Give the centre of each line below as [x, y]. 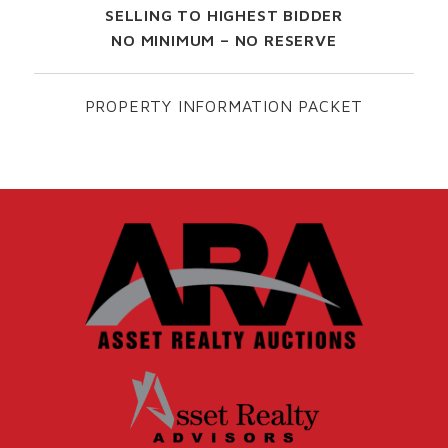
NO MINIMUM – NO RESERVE [224, 39]
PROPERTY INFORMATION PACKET [224, 105]
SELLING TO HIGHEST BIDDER [223, 14]
